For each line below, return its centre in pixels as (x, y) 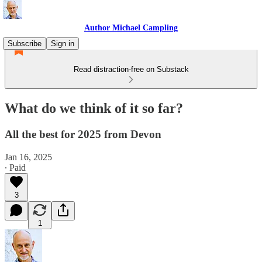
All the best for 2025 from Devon (83, 134)
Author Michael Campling (131, 28)
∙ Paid (15, 167)
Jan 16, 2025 (28, 157)
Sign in (63, 44)
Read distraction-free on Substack (131, 69)
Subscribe (25, 44)
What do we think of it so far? (94, 108)
